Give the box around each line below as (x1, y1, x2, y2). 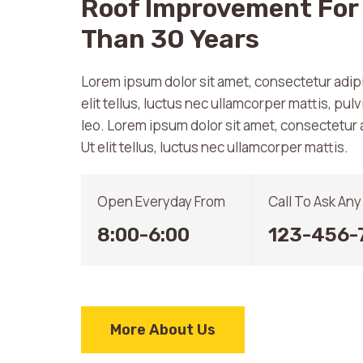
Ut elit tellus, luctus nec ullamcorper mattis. (81, 138, 348, 156)
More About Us (110, 321, 216, 339)
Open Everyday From (97, 192, 225, 211)
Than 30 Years (81, 23, 259, 54)
